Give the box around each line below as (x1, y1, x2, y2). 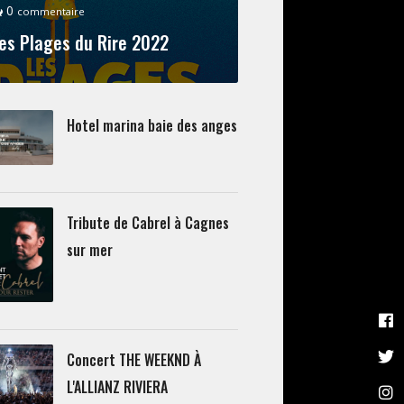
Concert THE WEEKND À (66, 349, 201, 372)
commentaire (16, 5, 85, 18)
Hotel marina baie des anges (66, 115, 237, 136)
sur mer (66, 239, 113, 262)
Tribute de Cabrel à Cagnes (66, 212, 229, 234)
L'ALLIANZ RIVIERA (66, 376, 168, 399)
